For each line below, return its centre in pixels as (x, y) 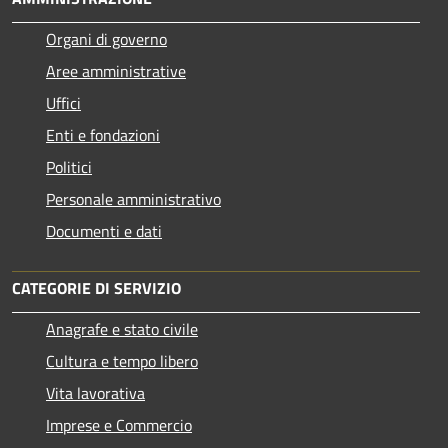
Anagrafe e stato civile (122, 328)
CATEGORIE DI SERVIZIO (96, 287)
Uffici (63, 102)
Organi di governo (106, 38)
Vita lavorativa (95, 392)
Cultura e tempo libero (122, 360)
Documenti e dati (104, 230)
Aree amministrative (116, 70)
